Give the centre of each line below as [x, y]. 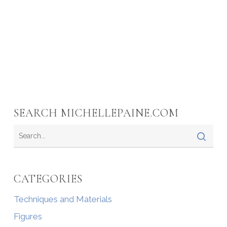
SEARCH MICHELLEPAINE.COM [96, 113]
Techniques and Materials [63, 199]
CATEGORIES [48, 179]
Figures [28, 216]
